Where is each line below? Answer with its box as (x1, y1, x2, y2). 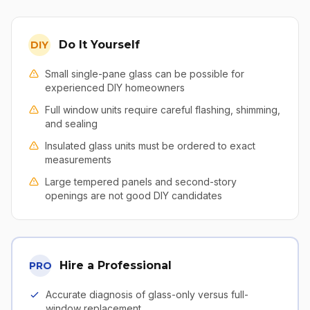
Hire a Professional (60, 259, 172, 272)
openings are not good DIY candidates (45, 190, 222, 201)
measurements (45, 154, 111, 165)
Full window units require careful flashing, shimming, (45, 104, 280, 116)
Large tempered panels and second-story (45, 176, 237, 188)
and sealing (45, 118, 98, 129)
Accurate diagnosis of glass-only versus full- (46, 289, 248, 300)
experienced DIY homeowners (45, 82, 185, 93)
